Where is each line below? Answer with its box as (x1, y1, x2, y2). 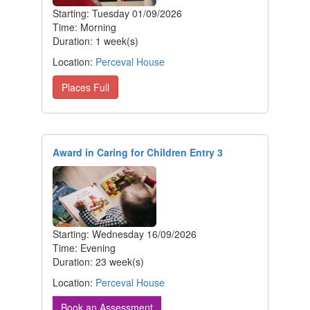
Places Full (62, 80, 109, 95)
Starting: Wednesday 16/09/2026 (53, 226, 197, 241)
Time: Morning (53, 20, 116, 35)
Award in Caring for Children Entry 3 (53, 145, 223, 160)
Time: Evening (53, 240, 116, 255)
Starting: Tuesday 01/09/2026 (53, 6, 182, 21)
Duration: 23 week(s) (53, 254, 144, 268)
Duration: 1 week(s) (53, 34, 138, 48)
